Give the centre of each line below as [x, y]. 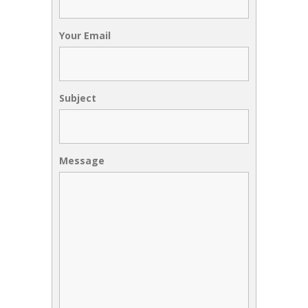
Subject [78, 98]
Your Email [85, 35]
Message [82, 160]
